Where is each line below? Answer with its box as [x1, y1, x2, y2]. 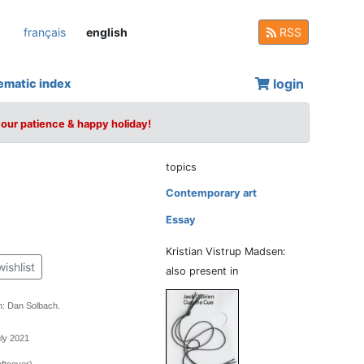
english [86, 24, 128, 39]
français [24, 24, 66, 39]
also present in [166, 265, 239, 277]
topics [166, 161, 197, 173]
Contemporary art [166, 187, 258, 199]
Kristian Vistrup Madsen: [166, 245, 287, 258]
